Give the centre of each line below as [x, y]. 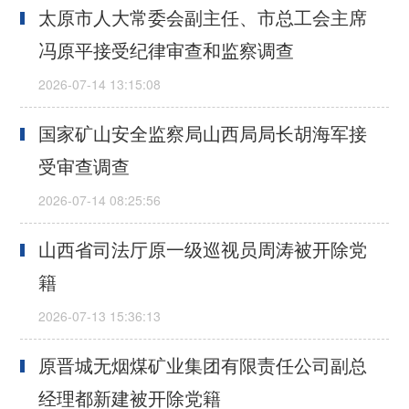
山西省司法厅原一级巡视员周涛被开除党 [203, 249]
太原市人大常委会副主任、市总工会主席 [203, 17]
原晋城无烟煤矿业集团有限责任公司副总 [203, 365]
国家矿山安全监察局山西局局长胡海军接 [203, 133]
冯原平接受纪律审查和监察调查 [167, 50]
